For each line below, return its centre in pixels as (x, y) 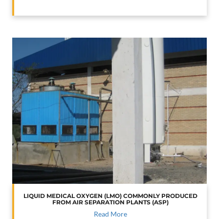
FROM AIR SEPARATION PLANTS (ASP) (110, 202)
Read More (110, 214)
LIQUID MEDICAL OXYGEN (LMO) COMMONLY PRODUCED (110, 196)
